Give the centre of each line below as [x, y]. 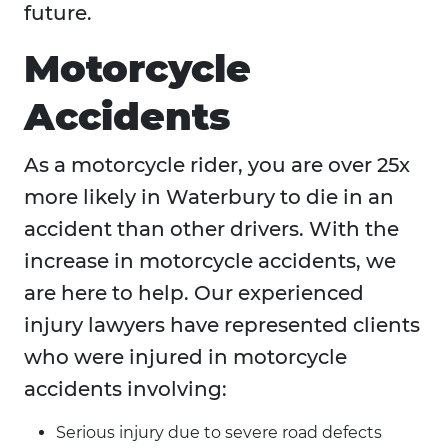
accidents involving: [125, 389]
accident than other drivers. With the [211, 229]
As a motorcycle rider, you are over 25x [217, 165]
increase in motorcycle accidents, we [210, 261]
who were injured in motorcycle [185, 357]
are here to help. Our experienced [194, 293]
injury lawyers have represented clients [222, 325]
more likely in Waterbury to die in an [209, 197]
